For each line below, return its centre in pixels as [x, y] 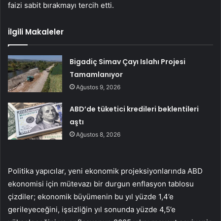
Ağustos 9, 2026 [98, 87]
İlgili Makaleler [36, 32]
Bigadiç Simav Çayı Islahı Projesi [128, 62]
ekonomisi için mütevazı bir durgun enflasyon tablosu [101, 184]
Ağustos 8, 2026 [98, 135]
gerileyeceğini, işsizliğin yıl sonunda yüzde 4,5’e [92, 210]
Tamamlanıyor [96, 75]
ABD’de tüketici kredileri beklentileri [134, 109]
